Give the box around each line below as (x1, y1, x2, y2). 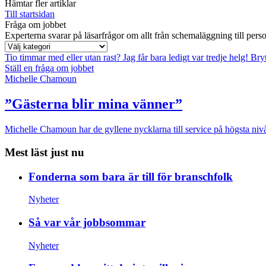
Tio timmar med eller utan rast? (5, 52, 123, 63)
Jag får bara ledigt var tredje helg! (123, 52, 251, 63)
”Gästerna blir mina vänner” (5, 96, 182, 112)
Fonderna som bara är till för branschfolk (28, 170, 233, 183)
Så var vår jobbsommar (28, 216, 145, 229)
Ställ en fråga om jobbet (5, 63, 94, 74)
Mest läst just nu (5, 145, 84, 159)
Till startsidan (5, 9, 55, 20)
